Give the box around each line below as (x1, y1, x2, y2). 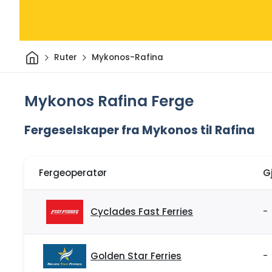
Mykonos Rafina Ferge (24, 90, 194, 112)
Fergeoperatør (39, 166, 107, 180)
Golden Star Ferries (90, 250, 182, 263)
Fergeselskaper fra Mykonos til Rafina (24, 121, 255, 138)
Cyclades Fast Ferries (90, 205, 193, 219)
